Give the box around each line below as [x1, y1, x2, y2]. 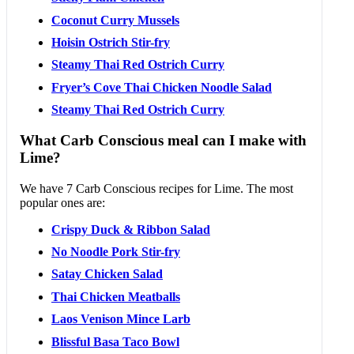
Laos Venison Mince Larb [51, 312, 190, 326]
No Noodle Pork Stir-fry [51, 245, 180, 258]
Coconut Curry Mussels [51, 13, 179, 27]
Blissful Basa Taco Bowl [51, 334, 179, 348]
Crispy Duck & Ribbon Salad [51, 222, 210, 236]
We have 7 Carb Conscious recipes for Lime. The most [20, 181, 293, 195]
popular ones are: [20, 195, 105, 209]
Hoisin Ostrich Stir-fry [51, 36, 170, 49]
